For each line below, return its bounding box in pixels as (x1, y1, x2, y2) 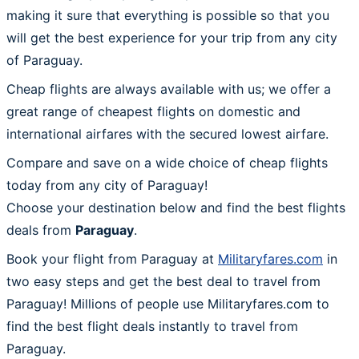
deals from (6, 221, 75, 238)
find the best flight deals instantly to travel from (6, 317, 298, 334)
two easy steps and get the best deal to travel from (6, 272, 321, 289)
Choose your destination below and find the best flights (6, 199, 345, 216)
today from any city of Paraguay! (6, 176, 208, 193)
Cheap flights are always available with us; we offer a (6, 80, 331, 97)
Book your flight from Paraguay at (6, 250, 218, 267)
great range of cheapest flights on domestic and (6, 103, 301, 119)
